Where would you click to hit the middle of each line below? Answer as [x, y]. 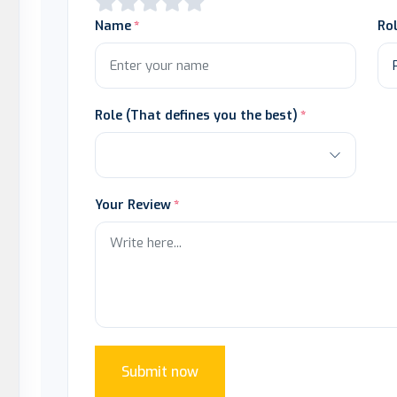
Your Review [133, 205]
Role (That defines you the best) [196, 115]
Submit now [160, 372]
